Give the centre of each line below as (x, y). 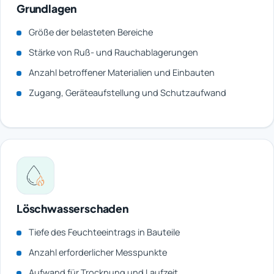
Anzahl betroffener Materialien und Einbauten (122, 73)
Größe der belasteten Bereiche (91, 32)
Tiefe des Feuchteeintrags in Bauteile (104, 232)
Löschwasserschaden (72, 209)
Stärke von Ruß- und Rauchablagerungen (113, 53)
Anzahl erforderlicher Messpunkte (98, 253)
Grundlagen (47, 9)
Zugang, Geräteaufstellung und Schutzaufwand (128, 93)
